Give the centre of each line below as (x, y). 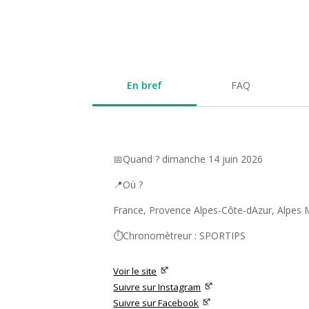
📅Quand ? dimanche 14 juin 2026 (188, 159)
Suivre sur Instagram (157, 287)
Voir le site (135, 271)
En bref (145, 86)
